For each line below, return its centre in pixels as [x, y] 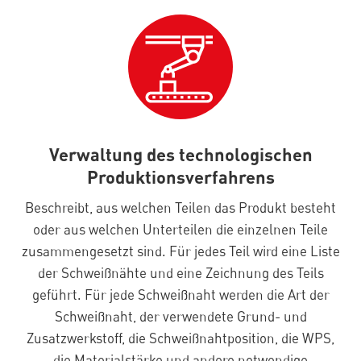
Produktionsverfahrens [180, 177]
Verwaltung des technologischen [180, 155]
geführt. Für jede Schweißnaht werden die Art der [180, 295]
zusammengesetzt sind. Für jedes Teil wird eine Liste [180, 251]
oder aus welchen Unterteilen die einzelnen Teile [180, 230]
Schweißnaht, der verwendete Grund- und [180, 317]
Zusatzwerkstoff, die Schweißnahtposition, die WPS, [180, 338]
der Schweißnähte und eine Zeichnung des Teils [180, 273]
